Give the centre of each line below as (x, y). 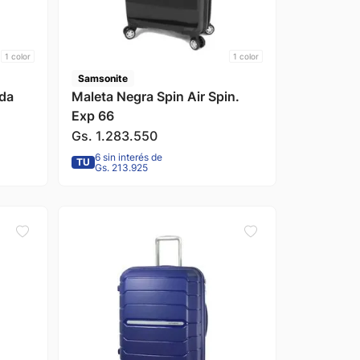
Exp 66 (92, 115)
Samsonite (102, 78)
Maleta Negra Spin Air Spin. (155, 96)
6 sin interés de (128, 157)
